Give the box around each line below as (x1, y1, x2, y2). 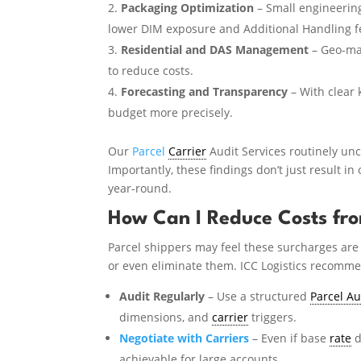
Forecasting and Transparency (121, 83, 288, 99)
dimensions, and (119, 309, 213, 325)
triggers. (248, 309, 297, 325)
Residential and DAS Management (121, 41, 309, 57)
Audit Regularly (119, 288, 205, 304)
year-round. (108, 180, 172, 196)
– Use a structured (205, 288, 311, 304)
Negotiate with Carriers (119, 330, 250, 346)
